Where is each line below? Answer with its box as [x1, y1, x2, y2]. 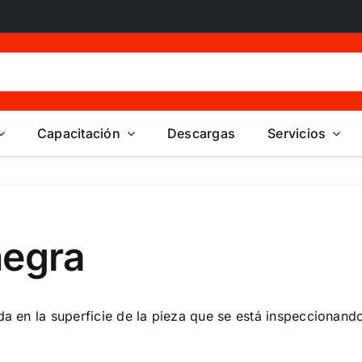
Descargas [167, 124, 236, 141]
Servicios [267, 124, 326, 141]
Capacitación [36, 124, 120, 141]
